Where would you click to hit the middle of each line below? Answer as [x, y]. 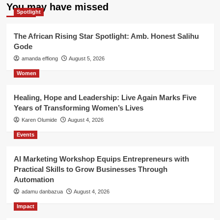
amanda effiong [40, 59]
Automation [34, 180]
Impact [25, 206]
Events [25, 135]
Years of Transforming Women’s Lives [78, 108]
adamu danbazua [42, 192]
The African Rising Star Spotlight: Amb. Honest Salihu [106, 36]
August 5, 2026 [86, 59]
